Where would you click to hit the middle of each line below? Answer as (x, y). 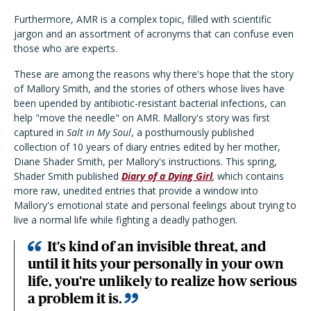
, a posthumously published (193, 133)
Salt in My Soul (99, 133)
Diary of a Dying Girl (167, 176)
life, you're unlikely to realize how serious (162, 281)
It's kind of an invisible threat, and (157, 247)
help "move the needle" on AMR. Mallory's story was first (142, 118)
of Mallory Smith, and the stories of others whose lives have (149, 89)
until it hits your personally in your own (156, 264)
